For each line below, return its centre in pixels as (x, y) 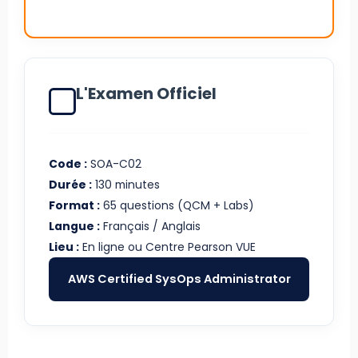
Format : (74, 205)
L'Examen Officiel (146, 93)
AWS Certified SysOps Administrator (179, 278)
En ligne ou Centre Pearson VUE (167, 247)
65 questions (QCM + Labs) (177, 205)
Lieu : (64, 247)
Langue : (74, 226)
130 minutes (126, 184)
